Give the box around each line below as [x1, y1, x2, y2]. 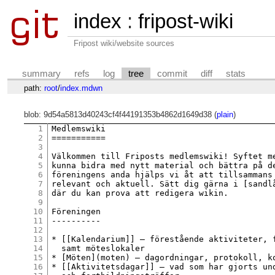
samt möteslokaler [52, 243, 145, 253]
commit [157, 68, 188, 79]
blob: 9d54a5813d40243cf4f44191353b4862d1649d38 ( [23, 110, 217, 120]
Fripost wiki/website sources [74, 39, 174, 48]
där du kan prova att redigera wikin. [52, 188, 229, 198]
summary [22, 68, 61, 79]
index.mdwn [60, 83, 103, 93]
